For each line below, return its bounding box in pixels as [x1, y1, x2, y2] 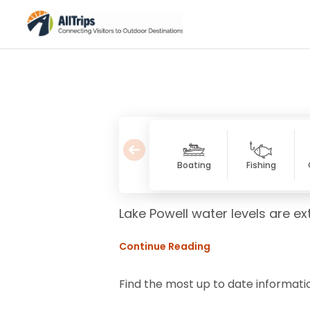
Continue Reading [119, 239, 210, 254]
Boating [176, 159, 211, 172]
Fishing [246, 159, 276, 172]
